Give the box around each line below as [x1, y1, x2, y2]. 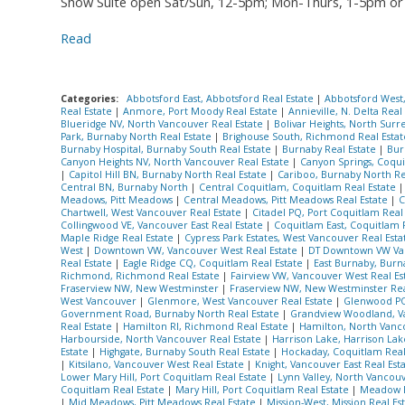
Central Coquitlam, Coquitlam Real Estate [199, 180, 399, 193]
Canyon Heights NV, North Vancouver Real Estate [61, 155, 292, 168]
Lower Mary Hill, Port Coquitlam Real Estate [61, 370, 269, 383]
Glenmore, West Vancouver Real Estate [147, 294, 335, 307]
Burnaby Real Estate [282, 142, 379, 155]
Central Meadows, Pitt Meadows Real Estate [184, 193, 391, 206]
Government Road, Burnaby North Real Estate [61, 306, 282, 320]
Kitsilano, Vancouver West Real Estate [69, 357, 247, 371]
